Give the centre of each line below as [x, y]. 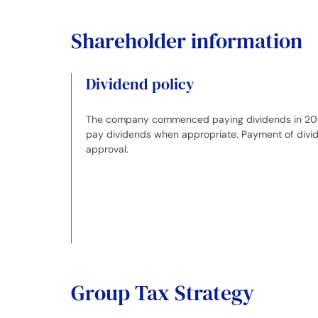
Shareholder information [187, 41]
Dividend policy [140, 84]
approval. [107, 149]
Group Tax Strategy [163, 293]
